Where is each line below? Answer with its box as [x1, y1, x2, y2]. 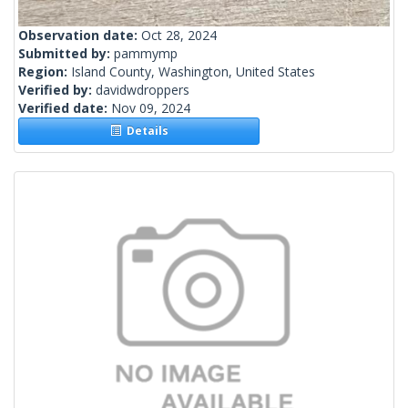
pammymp [114, 45, 178, 63]
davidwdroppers [96, 81, 189, 99]
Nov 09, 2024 [111, 99, 190, 117]
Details [120, 123, 168, 139]
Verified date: [18, 99, 111, 117]
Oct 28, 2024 [141, 26, 217, 45]
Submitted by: [18, 45, 114, 63]
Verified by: [18, 81, 96, 99]
